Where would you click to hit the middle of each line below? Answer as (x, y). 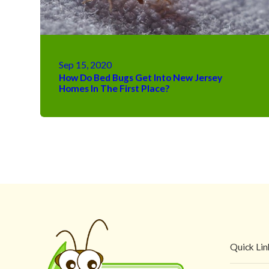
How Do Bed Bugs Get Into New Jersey (141, 77)
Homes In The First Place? (114, 88)
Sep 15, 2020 (86, 65)
